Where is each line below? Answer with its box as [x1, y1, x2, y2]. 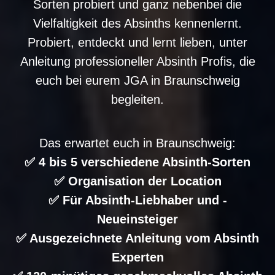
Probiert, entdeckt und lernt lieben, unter [28, 35, 247, 49]
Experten [111, 250, 164, 264]
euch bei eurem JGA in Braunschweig [35, 73, 240, 87]
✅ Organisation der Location [53, 174, 222, 188]
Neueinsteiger [97, 212, 178, 226]
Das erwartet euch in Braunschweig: [39, 136, 236, 150]
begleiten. [111, 92, 164, 106]
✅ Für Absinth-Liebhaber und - [48, 193, 227, 207]
